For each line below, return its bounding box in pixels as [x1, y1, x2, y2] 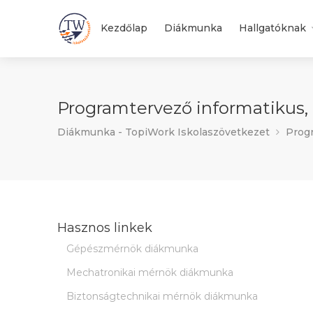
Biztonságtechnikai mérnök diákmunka [66, 290, 258, 303]
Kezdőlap [101, 22, 147, 34]
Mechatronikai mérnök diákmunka [66, 266, 233, 279]
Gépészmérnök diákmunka [66, 242, 198, 255]
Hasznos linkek [57, 220, 152, 235]
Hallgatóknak [239, 22, 306, 34]
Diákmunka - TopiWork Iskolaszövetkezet [57, 126, 270, 138]
